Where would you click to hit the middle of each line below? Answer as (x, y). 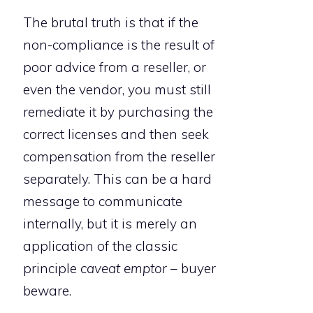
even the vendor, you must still (117, 90)
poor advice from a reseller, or (115, 67)
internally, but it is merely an (110, 224)
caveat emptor (124, 269)
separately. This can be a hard (117, 179)
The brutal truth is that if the (111, 23)
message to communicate (103, 202)
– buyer (191, 269)
